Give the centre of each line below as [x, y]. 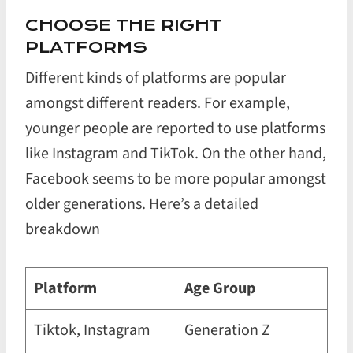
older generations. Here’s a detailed [142, 204]
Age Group [220, 288]
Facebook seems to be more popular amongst [176, 179]
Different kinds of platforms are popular [156, 78]
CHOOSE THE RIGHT [124, 25]
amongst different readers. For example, [158, 103]
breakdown [63, 229]
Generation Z [227, 330]
